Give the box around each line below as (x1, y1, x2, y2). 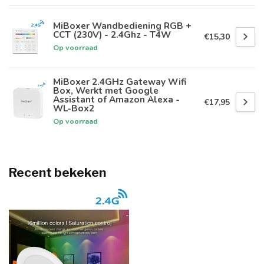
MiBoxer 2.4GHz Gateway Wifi (53, 75, 186, 88)
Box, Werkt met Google (53, 84, 159, 97)
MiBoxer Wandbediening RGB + (53, 19, 192, 32)
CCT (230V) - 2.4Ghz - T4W (53, 28, 171, 41)
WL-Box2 (53, 102, 94, 115)
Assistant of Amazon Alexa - (53, 93, 180, 106)
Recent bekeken (9, 165, 106, 180)
